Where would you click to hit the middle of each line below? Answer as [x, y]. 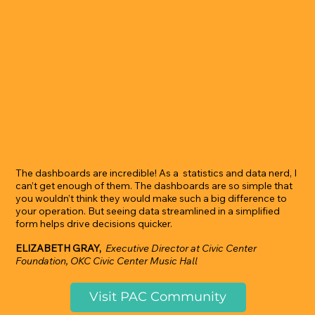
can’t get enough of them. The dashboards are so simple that [154, 186]
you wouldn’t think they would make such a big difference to [152, 199]
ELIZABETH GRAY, [59, 249]
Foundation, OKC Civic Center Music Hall [107, 261]
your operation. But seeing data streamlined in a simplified [148, 211]
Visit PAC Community [157, 296]
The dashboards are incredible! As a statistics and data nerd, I [156, 173]
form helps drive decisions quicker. [94, 224]
